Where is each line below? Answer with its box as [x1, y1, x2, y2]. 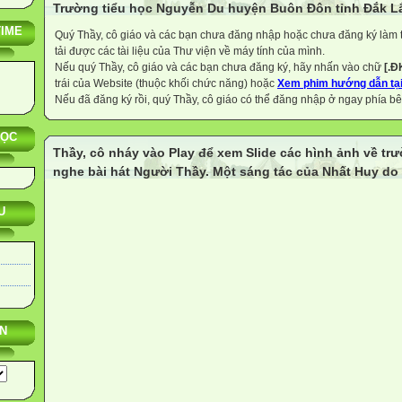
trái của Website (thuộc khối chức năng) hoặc [55, 77, 277, 90]
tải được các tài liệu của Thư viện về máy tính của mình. [55, 45, 325, 57]
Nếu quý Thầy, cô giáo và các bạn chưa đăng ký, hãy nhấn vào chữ [55, 61, 384, 74]
